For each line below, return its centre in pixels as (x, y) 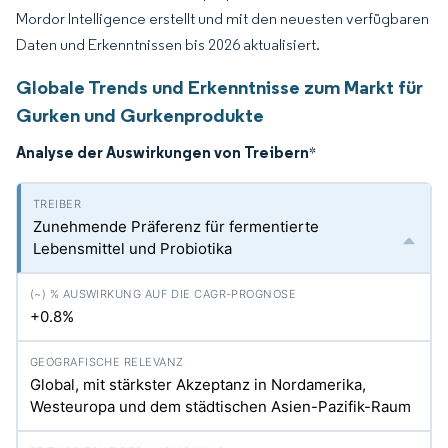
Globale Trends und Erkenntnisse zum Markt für (219, 87)
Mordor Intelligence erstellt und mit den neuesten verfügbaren (222, 18)
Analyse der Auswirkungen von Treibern (162, 152)
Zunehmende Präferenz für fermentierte (176, 226)
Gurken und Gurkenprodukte (140, 115)
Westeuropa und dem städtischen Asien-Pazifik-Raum (220, 406)
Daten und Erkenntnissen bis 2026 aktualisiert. (168, 44)
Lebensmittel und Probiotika (132, 248)
